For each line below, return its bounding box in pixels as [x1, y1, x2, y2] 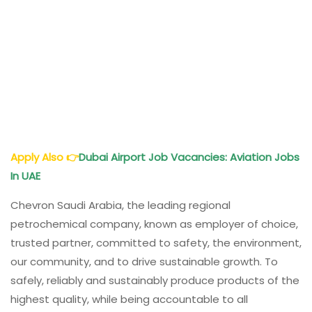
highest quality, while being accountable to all [10, 291, 248, 306]
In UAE [10, 168, 43, 183]
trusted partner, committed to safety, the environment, [10, 235, 302, 250]
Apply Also [10, 149, 66, 164]
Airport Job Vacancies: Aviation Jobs [108, 149, 299, 164]
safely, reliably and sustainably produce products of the [10, 272, 299, 288]
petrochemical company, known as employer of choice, [10, 216, 298, 231]
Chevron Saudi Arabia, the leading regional [10, 197, 231, 212]
